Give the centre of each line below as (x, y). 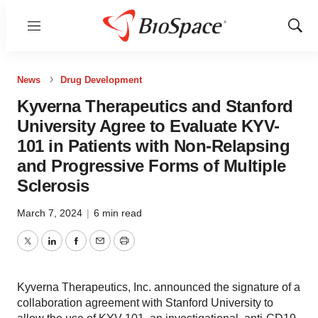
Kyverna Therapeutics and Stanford (155, 106)
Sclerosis (53, 186)
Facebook (100, 249)
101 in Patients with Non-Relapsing (153, 146)
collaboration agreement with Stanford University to (145, 303)
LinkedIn (72, 249)
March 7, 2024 (51, 213)
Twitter (43, 249)
